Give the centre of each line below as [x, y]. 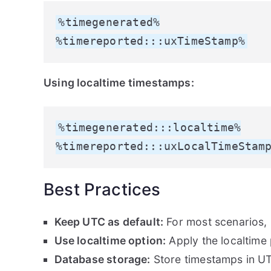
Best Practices [102, 189]
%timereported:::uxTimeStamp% [150, 41]
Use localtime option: [110, 240]
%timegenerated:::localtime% [150, 128]
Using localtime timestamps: [119, 83]
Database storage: [102, 259]
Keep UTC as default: [109, 221]
